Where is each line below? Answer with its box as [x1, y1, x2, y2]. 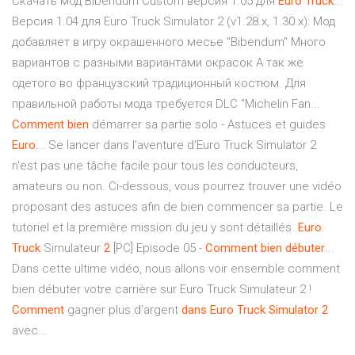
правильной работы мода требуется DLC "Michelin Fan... [12, 97, 320, 112]
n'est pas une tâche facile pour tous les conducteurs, [12, 158, 298, 174]
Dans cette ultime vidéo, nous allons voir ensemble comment [12, 261, 340, 277]
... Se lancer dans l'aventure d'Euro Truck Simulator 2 [36, 138, 316, 153]
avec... [12, 323, 48, 338]
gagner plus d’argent [64, 303, 181, 318]
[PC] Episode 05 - [110, 241, 205, 256]
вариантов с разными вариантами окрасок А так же [12, 55, 303, 71]
